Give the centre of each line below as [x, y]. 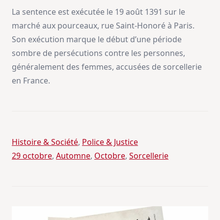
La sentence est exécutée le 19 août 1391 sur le [98, 12]
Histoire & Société [45, 142]
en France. [31, 81]
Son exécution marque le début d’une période [97, 39]
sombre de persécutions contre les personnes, [98, 53]
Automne [73, 156]
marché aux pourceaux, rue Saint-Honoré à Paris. [103, 26]
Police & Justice [110, 142]
